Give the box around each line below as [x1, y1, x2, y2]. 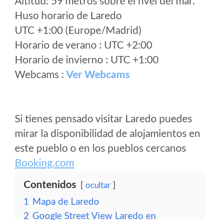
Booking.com [15, 158, 74, 168]
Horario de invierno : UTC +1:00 [15, 55, 159, 65]
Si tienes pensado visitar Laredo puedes [15, 114, 192, 124]
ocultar [85, 181, 110, 190]
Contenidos [24, 180, 76, 190]
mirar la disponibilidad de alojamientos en [15, 129, 200, 139]
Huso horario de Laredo [15, 11, 122, 21]
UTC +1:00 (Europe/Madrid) [15, 26, 141, 36]
